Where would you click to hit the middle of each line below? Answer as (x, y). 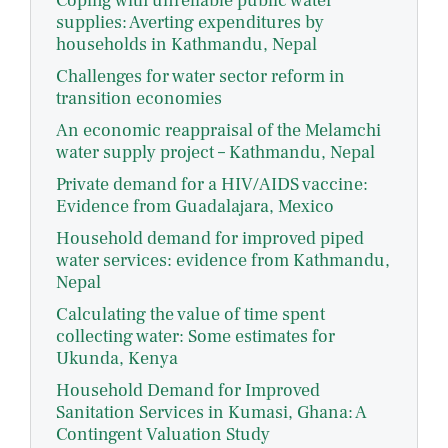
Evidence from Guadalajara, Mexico (195, 207)
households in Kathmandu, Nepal (186, 45)
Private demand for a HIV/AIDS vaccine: (212, 185)
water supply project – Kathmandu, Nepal (215, 153)
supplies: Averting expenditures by (190, 23)
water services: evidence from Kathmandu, (223, 261)
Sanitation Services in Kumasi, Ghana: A (211, 413)
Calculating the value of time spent (190, 315)
